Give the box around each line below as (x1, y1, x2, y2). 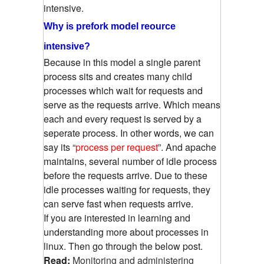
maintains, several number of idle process (44, 154, 217, 169)
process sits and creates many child (44, 70, 192, 84)
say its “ (44, 140, 75, 154)
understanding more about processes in (44, 225, 209, 239)
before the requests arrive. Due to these (44, 169, 207, 183)
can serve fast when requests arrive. (44, 197, 193, 211)
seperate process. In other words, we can (44, 126, 214, 140)
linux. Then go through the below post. (44, 239, 203, 253)
